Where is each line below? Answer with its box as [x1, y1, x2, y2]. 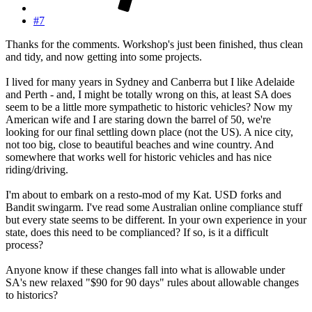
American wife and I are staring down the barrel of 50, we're [6, 114, 271, 126]
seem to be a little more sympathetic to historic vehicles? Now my [6, 101, 292, 114]
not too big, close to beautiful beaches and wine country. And [6, 139, 274, 151]
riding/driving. [6, 164, 68, 176]
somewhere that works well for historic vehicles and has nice [6, 151, 272, 164]
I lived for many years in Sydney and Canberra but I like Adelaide [6, 76, 295, 88]
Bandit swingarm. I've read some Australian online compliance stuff [6, 201, 302, 214]
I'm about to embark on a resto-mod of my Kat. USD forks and [6, 189, 281, 201]
